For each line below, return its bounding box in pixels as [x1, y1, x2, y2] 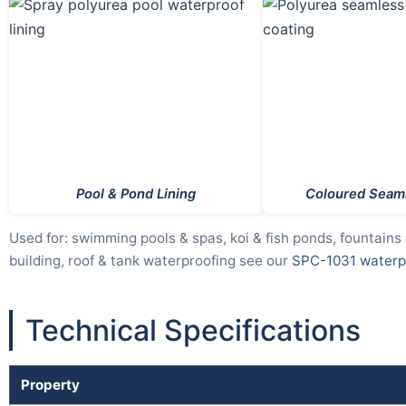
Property [21, 375, 80, 393]
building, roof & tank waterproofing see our [9, 251, 292, 269]
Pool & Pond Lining [76, 185, 196, 202]
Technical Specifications [25, 312, 361, 348]
